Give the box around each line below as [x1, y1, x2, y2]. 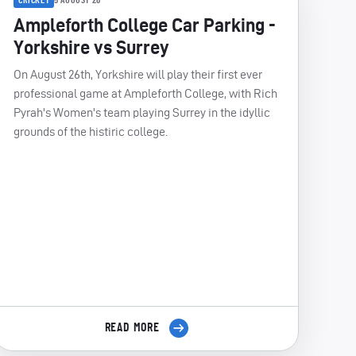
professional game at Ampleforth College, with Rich [14, 86, 277, 100]
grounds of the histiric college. [14, 124, 170, 138]
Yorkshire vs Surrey [14, 36, 169, 58]
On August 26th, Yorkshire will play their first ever [14, 67, 262, 81]
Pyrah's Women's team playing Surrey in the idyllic [14, 105, 270, 119]
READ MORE [104, 321, 163, 335]
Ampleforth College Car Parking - [14, 14, 276, 36]
